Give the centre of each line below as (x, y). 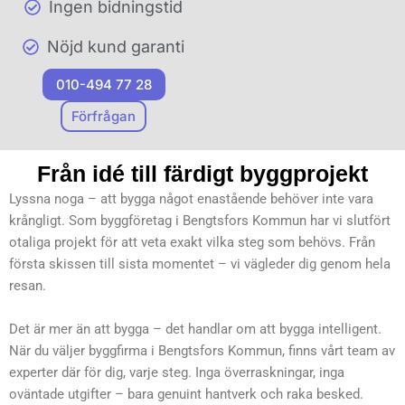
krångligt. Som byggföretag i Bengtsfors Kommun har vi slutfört (200, 221)
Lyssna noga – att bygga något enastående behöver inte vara (191, 199)
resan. (28, 286)
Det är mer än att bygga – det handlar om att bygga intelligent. (195, 329)
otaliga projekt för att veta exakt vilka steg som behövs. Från (192, 243)
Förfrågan (104, 117)
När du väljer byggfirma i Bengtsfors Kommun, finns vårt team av (202, 350)
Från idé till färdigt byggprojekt (202, 174)
